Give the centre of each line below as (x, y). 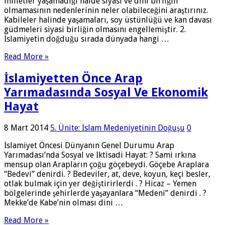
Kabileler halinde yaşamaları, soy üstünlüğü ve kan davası (108, 20)
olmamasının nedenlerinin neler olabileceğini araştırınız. (106, 10)
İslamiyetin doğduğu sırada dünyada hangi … (87, 39)
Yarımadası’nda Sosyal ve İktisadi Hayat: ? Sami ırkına (100, 155)
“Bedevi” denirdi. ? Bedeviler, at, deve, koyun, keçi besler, (107, 174)
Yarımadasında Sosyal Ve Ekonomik (106, 92)
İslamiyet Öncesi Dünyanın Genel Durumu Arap (89, 146)
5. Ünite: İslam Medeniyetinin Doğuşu (118, 128)
